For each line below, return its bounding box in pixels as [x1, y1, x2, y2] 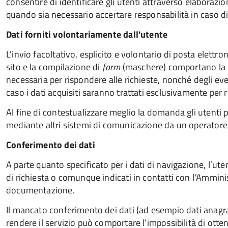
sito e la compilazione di [6, 60, 102, 74]
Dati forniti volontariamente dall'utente [6, 27, 168, 41]
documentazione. [6, 183, 75, 197]
